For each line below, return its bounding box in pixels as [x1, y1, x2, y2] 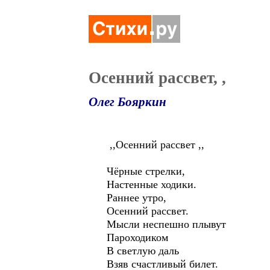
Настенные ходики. [107, 178, 196, 190]
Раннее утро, [107, 192, 166, 204]
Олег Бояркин [89, 95, 166, 109]
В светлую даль [107, 245, 179, 257]
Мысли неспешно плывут [107, 218, 226, 230]
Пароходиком [107, 231, 168, 243]
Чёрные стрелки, [107, 165, 185, 177]
